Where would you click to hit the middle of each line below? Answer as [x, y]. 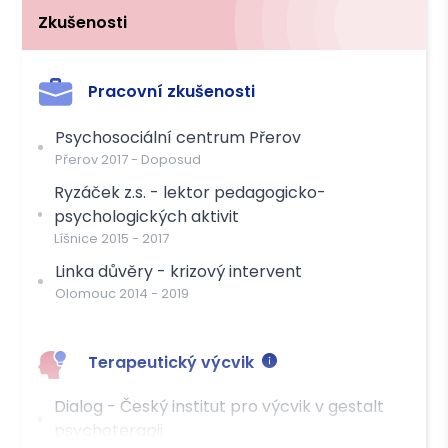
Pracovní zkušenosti [172, 92]
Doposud [171, 160]
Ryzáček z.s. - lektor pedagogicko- [190, 193]
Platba [65, 37]
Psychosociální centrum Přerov [178, 138]
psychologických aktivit [147, 217]
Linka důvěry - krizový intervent [179, 272]
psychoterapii [109, 431]
